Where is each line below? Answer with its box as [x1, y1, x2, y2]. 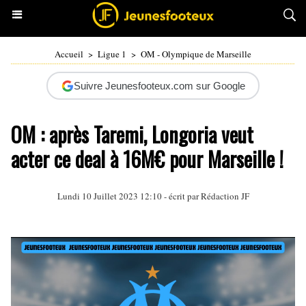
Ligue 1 [98, 48, 126, 60]
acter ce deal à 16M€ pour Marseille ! [11, 143, 283, 174]
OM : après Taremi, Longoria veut [11, 119, 253, 150]
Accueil [55, 48, 83, 60]
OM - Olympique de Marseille [141, 48, 251, 60]
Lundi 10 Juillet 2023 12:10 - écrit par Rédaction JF [57, 190, 249, 202]
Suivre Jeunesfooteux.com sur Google [73, 80, 245, 92]
